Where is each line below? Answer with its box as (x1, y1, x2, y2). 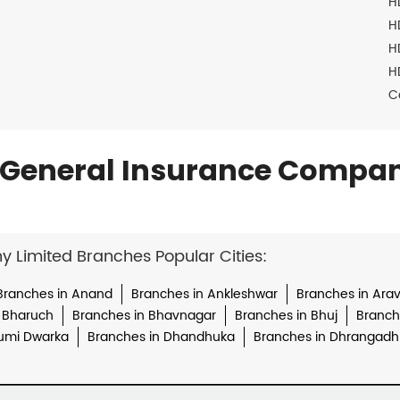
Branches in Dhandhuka (87, 327, 235, 348)
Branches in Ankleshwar (130, 284, 278, 305)
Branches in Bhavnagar (71, 305, 216, 327)
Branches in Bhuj (234, 305, 337, 327)
